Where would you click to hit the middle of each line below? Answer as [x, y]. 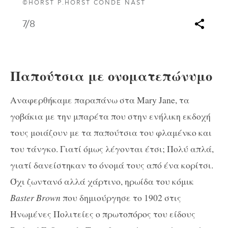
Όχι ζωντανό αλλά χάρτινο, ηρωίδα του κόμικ [102, 181]
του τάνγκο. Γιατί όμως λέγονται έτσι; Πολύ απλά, [112, 149]
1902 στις [163, 198]
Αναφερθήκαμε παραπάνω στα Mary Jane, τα [100, 100]
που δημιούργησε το [102, 198]
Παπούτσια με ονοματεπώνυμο [111, 75]
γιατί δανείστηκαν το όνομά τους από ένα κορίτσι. [112, 165]
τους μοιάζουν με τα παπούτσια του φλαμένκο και [111, 133]
